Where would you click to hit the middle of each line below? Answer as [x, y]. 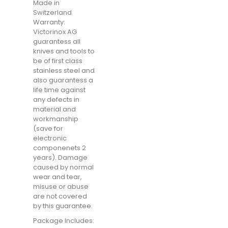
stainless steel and [64, 70]
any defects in [56, 99]
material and [54, 109]
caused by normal [63, 167]
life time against [59, 90]
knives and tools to [64, 51]
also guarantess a [63, 80]
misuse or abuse [61, 187]
